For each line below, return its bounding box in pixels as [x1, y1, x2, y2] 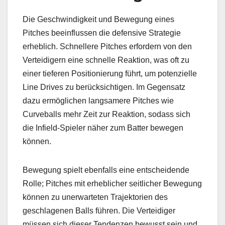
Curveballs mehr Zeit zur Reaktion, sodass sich [23, 109, 190, 119]
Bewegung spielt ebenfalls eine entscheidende [23, 165, 189, 174]
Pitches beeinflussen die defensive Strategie [23, 28, 181, 37]
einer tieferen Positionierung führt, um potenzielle [23, 69, 197, 78]
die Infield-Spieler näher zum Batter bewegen [23, 123, 183, 132]
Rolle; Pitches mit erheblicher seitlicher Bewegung [23, 179, 202, 188]
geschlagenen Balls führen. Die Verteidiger [23, 206, 175, 215]
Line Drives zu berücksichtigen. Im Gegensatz [23, 82, 185, 91]
